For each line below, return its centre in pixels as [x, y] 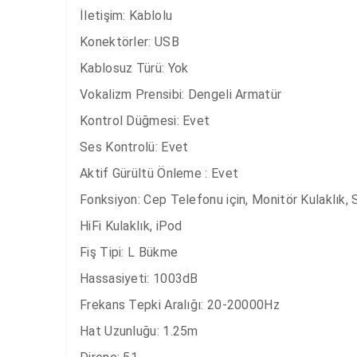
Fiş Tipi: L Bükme [129, 252]
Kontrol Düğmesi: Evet [145, 121]
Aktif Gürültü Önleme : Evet [159, 173]
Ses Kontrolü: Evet [134, 147]
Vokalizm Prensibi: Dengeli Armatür [181, 94]
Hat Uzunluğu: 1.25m [139, 331]
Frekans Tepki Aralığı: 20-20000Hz [180, 305]
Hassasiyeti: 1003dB [139, 279]
